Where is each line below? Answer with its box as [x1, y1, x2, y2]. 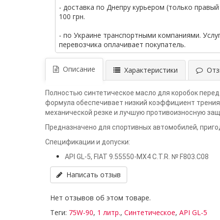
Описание [59, 64, 95, 74]
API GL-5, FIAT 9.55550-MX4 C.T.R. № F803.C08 [65, 152, 209, 161]
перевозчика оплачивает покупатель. [59, 39, 186, 49]
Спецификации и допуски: [45, 137, 130, 146]
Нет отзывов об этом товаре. [50, 192, 151, 202]
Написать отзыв [62, 169, 121, 179]
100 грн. [59, 11, 85, 21]
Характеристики [120, 65, 178, 75]
